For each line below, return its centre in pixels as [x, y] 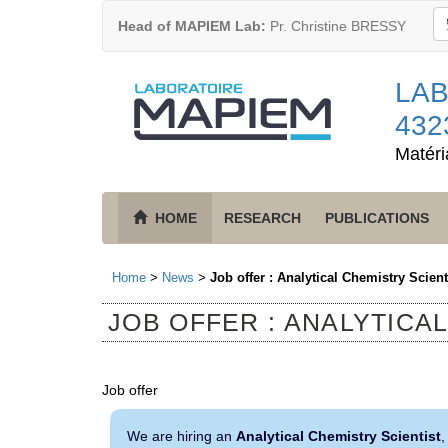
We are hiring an [182, 435]
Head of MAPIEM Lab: [192, 26]
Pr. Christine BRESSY [336, 26]
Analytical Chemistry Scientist [339, 435]
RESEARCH [262, 218]
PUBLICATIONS [377, 218]
